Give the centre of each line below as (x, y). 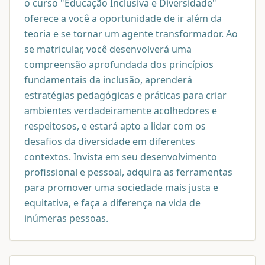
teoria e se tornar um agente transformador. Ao (131, 33)
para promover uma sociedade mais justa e (121, 187)
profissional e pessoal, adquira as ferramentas (128, 172)
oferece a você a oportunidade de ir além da (123, 18)
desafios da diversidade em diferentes (110, 141)
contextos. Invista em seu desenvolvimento (121, 156)
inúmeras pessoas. (66, 218)
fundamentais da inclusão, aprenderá (108, 80)
